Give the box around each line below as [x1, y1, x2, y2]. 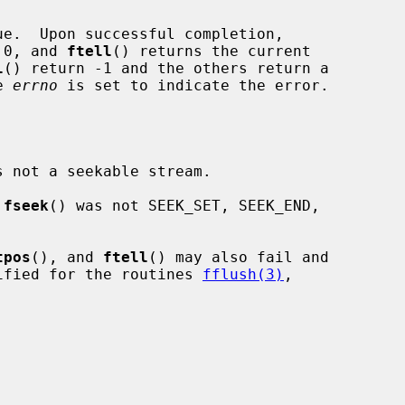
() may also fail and [148, 248, 329, 266]
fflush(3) [202, 265, 284, 283]
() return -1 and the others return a [4, 59, 329, 77]
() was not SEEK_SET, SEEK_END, [49, 196, 320, 214]
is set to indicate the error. [58, 76, 329, 94]
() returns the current [112, 42, 311, 60]
